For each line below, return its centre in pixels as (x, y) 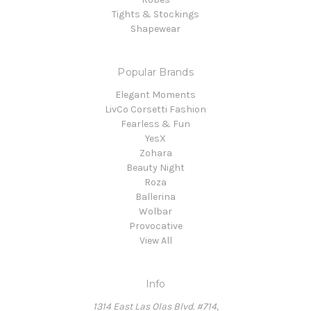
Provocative (155, 226)
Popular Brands (155, 72)
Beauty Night (155, 167)
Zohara (155, 153)
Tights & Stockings (155, 14)
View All (155, 240)
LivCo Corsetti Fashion (155, 109)
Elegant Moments (155, 94)
